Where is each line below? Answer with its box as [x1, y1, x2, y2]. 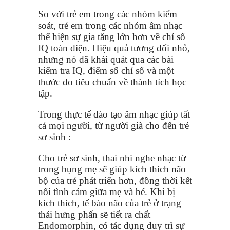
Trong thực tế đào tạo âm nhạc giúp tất [38, 108, 190, 120]
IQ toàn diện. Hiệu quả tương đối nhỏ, [38, 42, 190, 53]
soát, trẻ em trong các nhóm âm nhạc [38, 20, 182, 31]
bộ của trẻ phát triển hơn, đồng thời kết [38, 175, 192, 186]
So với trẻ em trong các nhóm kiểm [38, 8, 177, 20]
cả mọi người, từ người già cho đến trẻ [38, 120, 189, 131]
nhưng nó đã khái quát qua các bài [38, 53, 174, 65]
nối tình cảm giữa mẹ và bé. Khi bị [38, 186, 175, 197]
